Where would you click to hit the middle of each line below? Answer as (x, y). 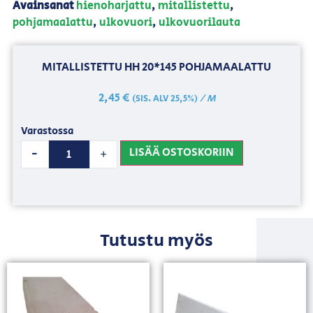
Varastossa (47, 131)
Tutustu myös (156, 240)
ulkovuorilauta (199, 22)
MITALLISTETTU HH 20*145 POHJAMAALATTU (156, 68)
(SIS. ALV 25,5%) (165, 99)
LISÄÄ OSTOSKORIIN (182, 153)
